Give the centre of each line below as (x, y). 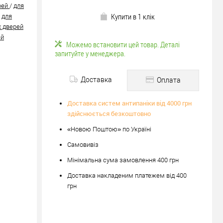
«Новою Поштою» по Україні (109, 129)
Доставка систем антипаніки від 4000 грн (129, 103)
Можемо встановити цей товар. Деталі (123, 44)
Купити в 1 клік (133, 16)
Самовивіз (83, 145)
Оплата (168, 80)
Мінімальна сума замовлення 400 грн (123, 160)
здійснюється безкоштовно (109, 113)
